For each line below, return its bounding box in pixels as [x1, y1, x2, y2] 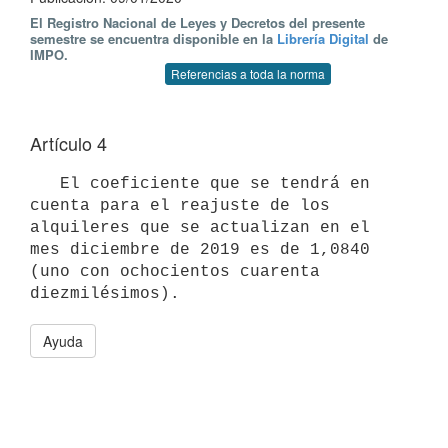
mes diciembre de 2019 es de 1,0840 [30, 240, 370, 259]
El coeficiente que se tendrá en [30, 174, 60, 193]
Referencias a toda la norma [171, 65, 325, 82]
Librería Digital [277, 29, 369, 48]
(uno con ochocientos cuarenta [30, 262, 320, 281]
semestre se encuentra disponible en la [30, 29, 277, 48]
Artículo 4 [30, 130, 107, 156]
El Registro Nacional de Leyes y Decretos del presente [30, 13, 365, 32]
